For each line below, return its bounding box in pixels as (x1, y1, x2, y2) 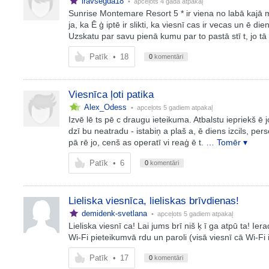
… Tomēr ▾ (205, 138, 247, 147)
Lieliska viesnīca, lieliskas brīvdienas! (68, 195, 239, 207)
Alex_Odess (83, 103, 127, 112)
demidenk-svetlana (81, 209, 147, 218)
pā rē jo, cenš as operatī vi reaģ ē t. (68, 138, 204, 147)
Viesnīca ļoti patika (68, 89, 154, 100)
